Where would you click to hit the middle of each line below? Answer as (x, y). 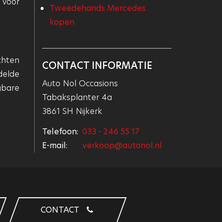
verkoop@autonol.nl (122, 145)
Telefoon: (60, 131)
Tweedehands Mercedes (97, 8)
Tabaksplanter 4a (77, 98)
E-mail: (55, 145)
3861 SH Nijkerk (72, 111)
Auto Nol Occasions (80, 84)
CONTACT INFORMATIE (97, 65)
